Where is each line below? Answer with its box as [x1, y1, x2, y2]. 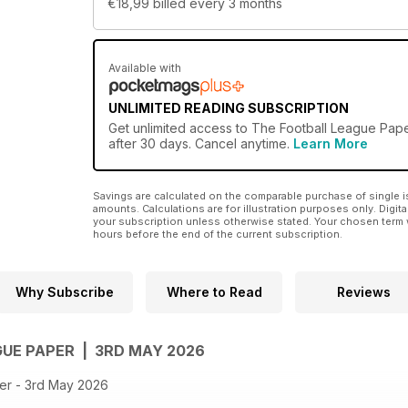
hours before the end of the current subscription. [93, 228, 342, 241]
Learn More [293, 136, 368, 152]
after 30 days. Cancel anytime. [108, 136, 293, 152]
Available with [108, 61, 181, 76]
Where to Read [166, 284, 262, 301]
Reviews [336, 284, 391, 301]
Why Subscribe [15, 284, 114, 301]
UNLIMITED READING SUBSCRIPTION [108, 100, 349, 117]
